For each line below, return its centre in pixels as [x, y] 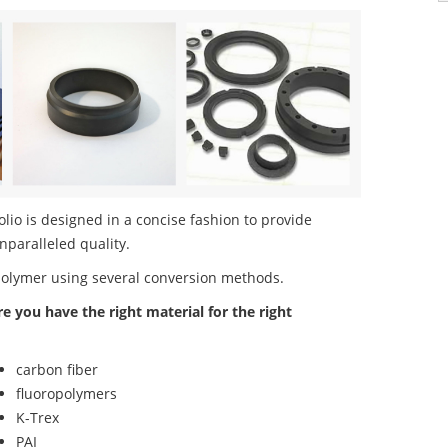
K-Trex [37, 418]
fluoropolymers [66, 394]
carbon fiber [56, 370]
